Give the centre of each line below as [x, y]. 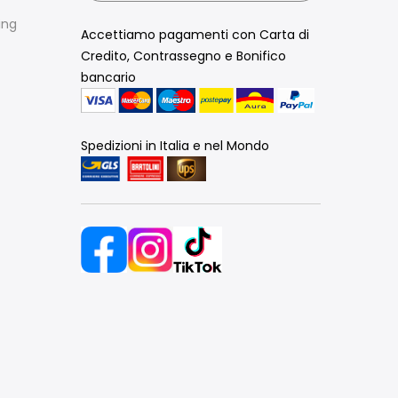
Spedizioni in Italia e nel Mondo [175, 145]
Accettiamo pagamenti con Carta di [195, 34]
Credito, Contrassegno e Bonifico [183, 56]
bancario [108, 77]
